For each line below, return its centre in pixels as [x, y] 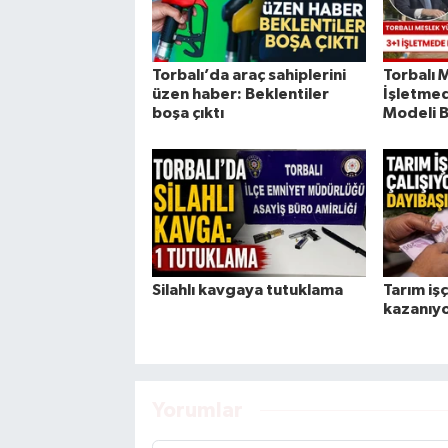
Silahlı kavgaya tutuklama [247, 290]
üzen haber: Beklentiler [240, 94]
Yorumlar [197, 410]
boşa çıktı [187, 113]
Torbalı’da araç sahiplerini [248, 75]
